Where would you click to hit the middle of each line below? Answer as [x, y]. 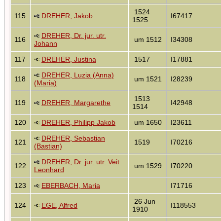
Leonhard [49, 169]
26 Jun [144, 201]
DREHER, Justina [69, 59]
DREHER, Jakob [67, 16]
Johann [46, 43]
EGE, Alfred [59, 205]
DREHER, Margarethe [76, 102]
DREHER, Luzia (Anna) [78, 75]
